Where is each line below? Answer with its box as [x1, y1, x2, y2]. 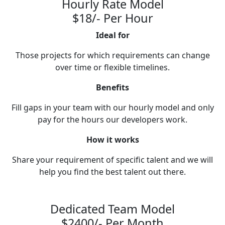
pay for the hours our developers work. [38, 114, 187, 126]
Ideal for [95, 30, 130, 41]
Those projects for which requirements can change [15, 50, 210, 61]
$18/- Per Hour [72, 10, 153, 27]
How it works [86, 134, 139, 146]
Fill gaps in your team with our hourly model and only [11, 102, 214, 114]
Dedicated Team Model [50, 201, 175, 217]
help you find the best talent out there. [39, 166, 186, 178]
